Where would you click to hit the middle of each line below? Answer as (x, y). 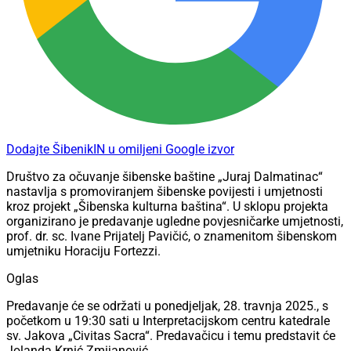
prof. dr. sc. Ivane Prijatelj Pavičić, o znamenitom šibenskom (172, 237)
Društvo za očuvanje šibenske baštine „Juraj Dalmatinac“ (165, 177)
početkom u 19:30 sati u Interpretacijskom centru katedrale (168, 321)
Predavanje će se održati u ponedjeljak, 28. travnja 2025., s (167, 306)
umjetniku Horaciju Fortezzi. (83, 251)
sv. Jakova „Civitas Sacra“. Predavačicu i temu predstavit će (171, 336)
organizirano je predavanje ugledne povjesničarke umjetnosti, (175, 222)
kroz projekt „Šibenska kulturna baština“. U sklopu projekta (167, 207)
